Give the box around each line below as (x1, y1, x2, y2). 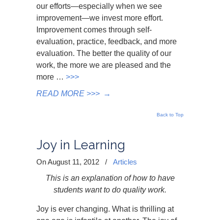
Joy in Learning (36, 137, 125, 152)
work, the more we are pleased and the (36, 61, 171, 69)
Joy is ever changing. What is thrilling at (36, 205, 174, 213)
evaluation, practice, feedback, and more (36, 37, 177, 46)
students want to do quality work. (54, 186, 166, 194)
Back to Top (157, 112, 184, 117)
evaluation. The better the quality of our (36, 49, 171, 57)
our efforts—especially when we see (36, 2, 162, 10)
